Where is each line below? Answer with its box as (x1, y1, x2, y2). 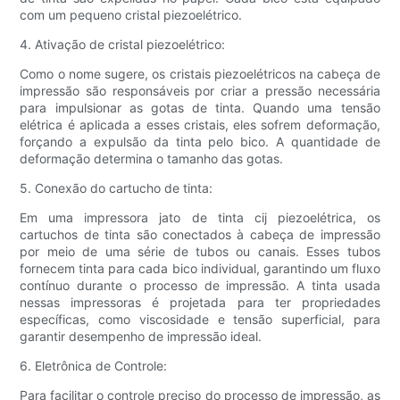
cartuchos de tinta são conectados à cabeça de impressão (20, 227, 380, 243)
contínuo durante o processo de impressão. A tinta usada (20, 278, 380, 294)
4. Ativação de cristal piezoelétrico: (20, 37, 226, 53)
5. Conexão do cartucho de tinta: (20, 180, 213, 196)
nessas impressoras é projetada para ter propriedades (20, 295, 380, 311)
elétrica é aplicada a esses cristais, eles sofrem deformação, (20, 117, 380, 133)
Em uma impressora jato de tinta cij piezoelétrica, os (20, 210, 380, 226)
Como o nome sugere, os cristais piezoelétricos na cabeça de (20, 66, 380, 82)
